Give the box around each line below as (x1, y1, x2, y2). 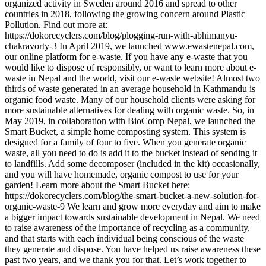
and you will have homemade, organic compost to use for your (5, 169, 239, 180)
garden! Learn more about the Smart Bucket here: (5, 180, 190, 191)
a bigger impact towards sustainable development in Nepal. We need (5, 212, 260, 223)
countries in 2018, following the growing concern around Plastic (5, 9, 245, 20)
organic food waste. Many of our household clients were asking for (5, 94, 255, 105)
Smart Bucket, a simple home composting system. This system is (5, 126, 246, 137)
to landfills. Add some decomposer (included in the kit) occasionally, (5, 159, 260, 169)
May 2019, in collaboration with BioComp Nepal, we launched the (5, 116, 255, 126)
